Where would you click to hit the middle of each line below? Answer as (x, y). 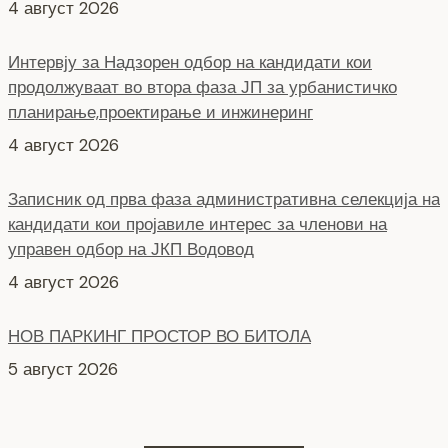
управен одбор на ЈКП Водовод (131, 146)
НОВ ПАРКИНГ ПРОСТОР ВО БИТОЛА (159, 233)
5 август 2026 (63, 267)
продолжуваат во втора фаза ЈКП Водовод (176, 345)
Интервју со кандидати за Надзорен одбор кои (190, 320)
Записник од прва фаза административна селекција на (224, 96)
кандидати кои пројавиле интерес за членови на (197, 121)
